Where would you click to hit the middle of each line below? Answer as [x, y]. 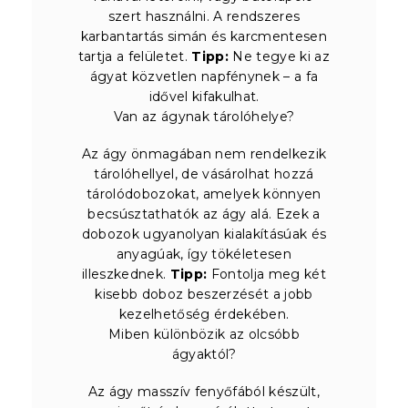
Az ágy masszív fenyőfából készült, [204, 391]
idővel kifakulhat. [204, 96]
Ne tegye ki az [280, 56]
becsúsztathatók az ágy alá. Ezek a [204, 214]
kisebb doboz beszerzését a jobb [204, 294]
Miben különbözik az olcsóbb [204, 334]
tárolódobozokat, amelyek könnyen [204, 194]
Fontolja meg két [266, 274]
